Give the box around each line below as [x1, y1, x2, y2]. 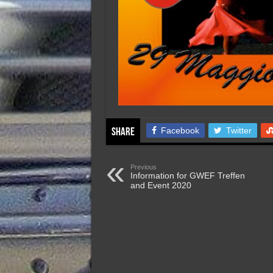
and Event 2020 [130, 180, 191, 191]
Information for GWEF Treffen [130, 171, 245, 181]
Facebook [160, 126, 199, 136]
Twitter [225, 126, 252, 136]
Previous [130, 163, 157, 171]
